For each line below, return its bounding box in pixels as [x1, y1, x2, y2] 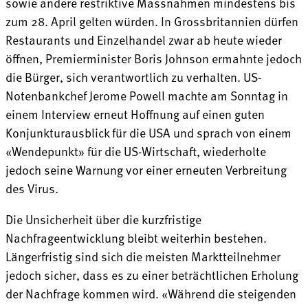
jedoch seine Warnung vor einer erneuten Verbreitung [5, 159, 287, 179]
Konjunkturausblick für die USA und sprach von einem [5, 122, 291, 142]
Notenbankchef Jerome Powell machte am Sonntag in [5, 85, 288, 104]
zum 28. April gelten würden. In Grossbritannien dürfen [5, 11, 298, 30]
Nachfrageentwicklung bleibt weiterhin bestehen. [5, 228, 267, 247]
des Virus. [5, 178, 58, 197]
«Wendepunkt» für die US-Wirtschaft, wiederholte [5, 141, 266, 160]
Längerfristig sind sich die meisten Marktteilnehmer [5, 246, 280, 265]
